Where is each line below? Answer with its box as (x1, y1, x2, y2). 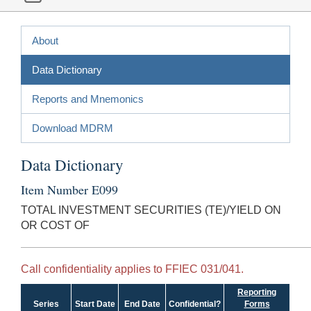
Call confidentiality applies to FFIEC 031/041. (21, 262, 244, 275)
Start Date (74, 299, 115, 309)
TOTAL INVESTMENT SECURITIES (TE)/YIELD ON (21, 203, 281, 216)
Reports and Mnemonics (32, 92, 144, 105)
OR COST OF (21, 219, 90, 231)
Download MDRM (32, 121, 113, 134)
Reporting (237, 287, 276, 297)
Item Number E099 (21, 180, 118, 198)
